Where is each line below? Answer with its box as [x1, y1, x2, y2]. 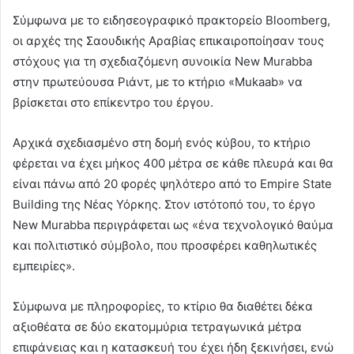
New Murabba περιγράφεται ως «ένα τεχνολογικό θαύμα [13, 217, 333, 232]
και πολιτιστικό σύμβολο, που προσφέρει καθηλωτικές [13, 237, 317, 253]
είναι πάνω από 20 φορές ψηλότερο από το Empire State [13, 175, 332, 191]
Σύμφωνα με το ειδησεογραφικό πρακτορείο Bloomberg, [13, 12, 330, 28]
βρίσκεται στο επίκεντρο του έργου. [13, 94, 213, 110]
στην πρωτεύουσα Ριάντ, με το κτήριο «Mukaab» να [13, 73, 303, 89]
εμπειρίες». [13, 258, 75, 273]
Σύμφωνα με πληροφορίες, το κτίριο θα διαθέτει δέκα [13, 298, 313, 314]
